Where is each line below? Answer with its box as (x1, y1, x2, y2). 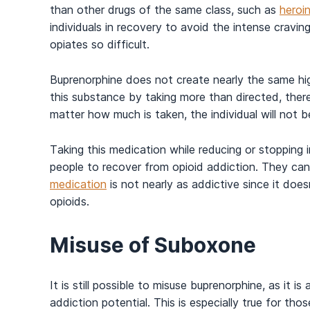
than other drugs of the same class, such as (50, 3, 280, 17)
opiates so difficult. (50, 37, 149, 52)
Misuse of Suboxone (50, 232, 256, 258)
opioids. (50, 194, 89, 209)
